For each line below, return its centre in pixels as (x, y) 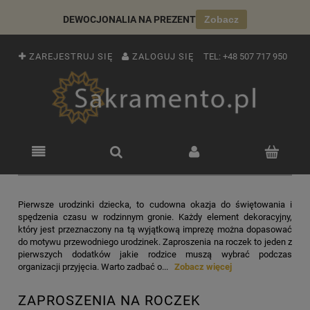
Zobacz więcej (202, 267)
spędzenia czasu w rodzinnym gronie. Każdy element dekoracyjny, (155, 217)
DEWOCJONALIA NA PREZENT (129, 19)
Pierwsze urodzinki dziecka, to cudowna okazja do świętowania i (155, 205)
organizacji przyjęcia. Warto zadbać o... (93, 267)
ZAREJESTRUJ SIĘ (71, 57)
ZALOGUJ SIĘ (163, 57)
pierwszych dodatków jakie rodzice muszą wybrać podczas (155, 255)
